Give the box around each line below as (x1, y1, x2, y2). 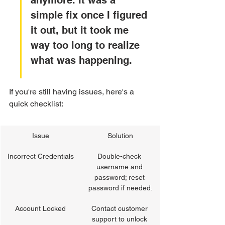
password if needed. (88, 184, 153, 192)
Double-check (97, 152, 143, 160)
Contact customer (91, 204, 150, 212)
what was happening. (31, 54, 132, 66)
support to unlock (91, 215, 149, 223)
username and (96, 163, 145, 171)
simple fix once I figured (31, 9, 150, 21)
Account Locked (15, 204, 66, 212)
